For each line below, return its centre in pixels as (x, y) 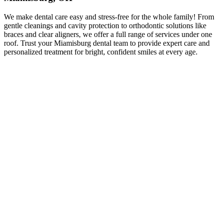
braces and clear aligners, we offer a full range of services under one (108, 35)
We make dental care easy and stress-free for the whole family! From (109, 17)
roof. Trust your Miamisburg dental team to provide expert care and (107, 43)
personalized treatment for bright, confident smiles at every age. (101, 52)
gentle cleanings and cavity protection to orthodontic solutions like (105, 26)
